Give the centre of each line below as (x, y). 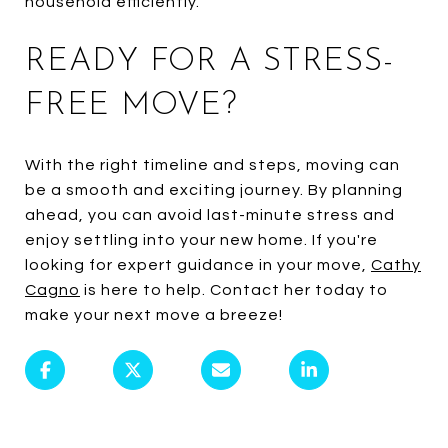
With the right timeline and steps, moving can (212, 164)
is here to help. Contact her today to (234, 289)
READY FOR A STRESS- (209, 61)
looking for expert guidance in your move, (198, 264)
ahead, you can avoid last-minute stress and (210, 214)
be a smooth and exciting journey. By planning (214, 189)
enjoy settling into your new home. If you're (201, 239)
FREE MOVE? (131, 105)
